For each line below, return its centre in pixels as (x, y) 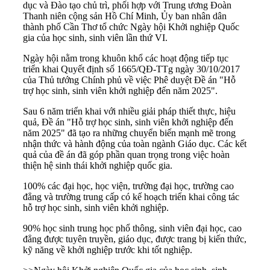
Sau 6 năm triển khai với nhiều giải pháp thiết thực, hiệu (129, 111)
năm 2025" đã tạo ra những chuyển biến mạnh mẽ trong (129, 133)
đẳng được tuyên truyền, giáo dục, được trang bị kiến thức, (135, 239)
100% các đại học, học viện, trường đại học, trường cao (128, 186)
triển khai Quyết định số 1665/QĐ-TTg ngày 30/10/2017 (131, 69)
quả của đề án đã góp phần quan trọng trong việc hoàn (126, 155)
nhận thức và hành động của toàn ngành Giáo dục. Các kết (135, 144)
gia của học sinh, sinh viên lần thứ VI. (96, 38)
